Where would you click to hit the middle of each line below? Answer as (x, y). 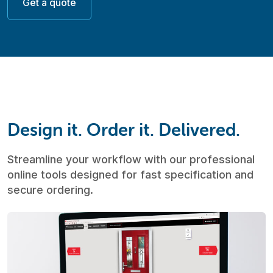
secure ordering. (50, 190)
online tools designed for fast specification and (130, 175)
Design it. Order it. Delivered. (124, 130)
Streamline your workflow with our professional (131, 160)
